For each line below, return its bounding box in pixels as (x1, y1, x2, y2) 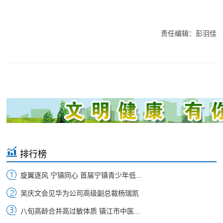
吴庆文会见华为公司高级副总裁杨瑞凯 (20, 189, 139, 198)
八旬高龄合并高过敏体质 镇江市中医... (20, 207, 140, 216)
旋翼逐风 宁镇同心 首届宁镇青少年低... (20, 171, 142, 180)
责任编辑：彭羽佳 (160, 29, 217, 38)
